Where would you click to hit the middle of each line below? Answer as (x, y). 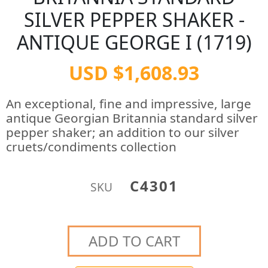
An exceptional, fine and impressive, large (129, 103)
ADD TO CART (134, 240)
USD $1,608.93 (134, 73)
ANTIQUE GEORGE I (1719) (134, 42)
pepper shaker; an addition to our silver (123, 132)
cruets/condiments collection (91, 147)
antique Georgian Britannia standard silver (132, 118)
